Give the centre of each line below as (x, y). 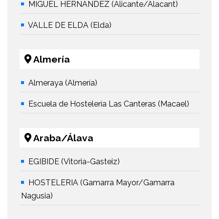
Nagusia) (37, 196)
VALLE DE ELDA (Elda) (70, 25)
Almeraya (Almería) (63, 83)
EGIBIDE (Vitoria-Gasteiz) (74, 162)
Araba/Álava (62, 138)
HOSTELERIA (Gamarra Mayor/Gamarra (101, 183)
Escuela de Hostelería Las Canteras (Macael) (109, 104)
